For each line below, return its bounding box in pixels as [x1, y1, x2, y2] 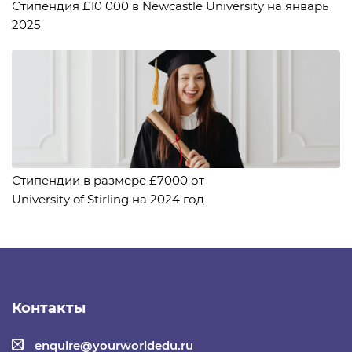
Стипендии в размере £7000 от [12, 172, 204, 188]
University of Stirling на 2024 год [12, 191, 204, 207]
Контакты [12, 299, 86, 317]
